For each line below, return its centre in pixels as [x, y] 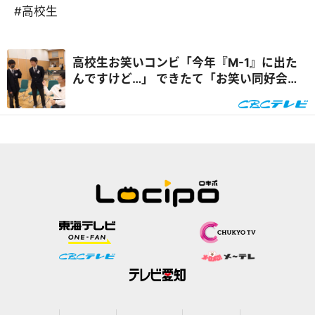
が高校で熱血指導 [120, 111]
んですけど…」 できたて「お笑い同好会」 [186, 79]
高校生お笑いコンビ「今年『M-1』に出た [185, 63]
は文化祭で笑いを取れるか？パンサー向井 [186, 95]
